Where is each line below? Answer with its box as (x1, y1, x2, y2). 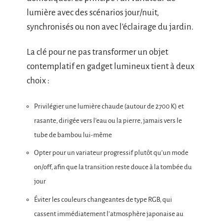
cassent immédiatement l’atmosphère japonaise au (34, 210, 184, 218)
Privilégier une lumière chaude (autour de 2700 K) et (34, 102, 184, 110)
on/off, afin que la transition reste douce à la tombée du (34, 163, 192, 171)
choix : (27, 76, 49, 86)
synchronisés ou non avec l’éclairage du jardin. (27, 22, 193, 32)
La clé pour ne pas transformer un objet (27, 47, 168, 57)
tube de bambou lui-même (34, 131, 112, 139)
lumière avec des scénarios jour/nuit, (27, 7, 159, 17)
